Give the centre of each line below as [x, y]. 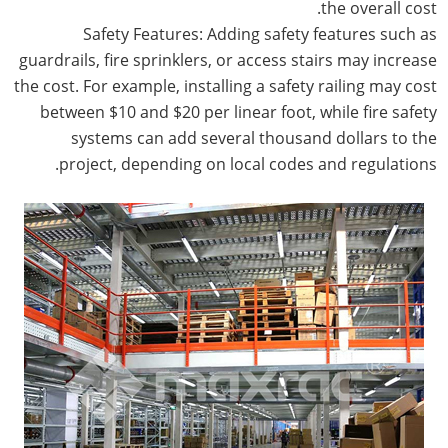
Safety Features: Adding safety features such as [259, 33]
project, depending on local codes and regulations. [247, 163]
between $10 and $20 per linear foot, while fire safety [238, 111]
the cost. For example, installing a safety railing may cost [225, 85]
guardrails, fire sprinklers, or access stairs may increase [227, 59]
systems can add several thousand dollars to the [253, 137]
